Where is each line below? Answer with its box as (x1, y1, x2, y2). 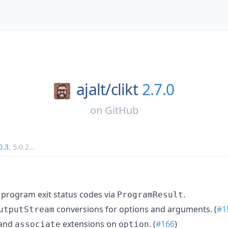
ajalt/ (76, 79, 111, 100)
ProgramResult (117, 189, 183, 199)
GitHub (104, 103, 138, 117)
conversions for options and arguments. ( (54, 203, 217, 215)
